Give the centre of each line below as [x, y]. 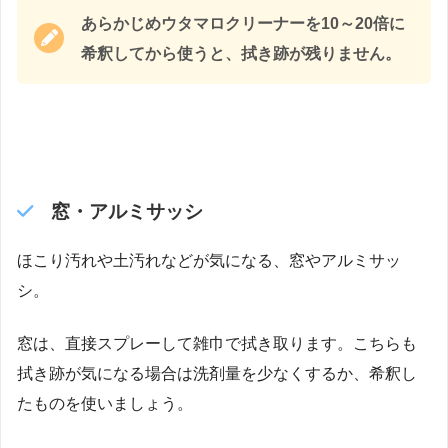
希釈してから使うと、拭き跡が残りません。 [241, 53]
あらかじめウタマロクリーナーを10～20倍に [243, 23]
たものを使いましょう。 [105, 404]
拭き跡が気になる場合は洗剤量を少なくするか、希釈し [217, 374]
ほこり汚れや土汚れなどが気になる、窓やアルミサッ [209, 260]
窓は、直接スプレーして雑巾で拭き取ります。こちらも [217, 344]
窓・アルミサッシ [126, 211]
